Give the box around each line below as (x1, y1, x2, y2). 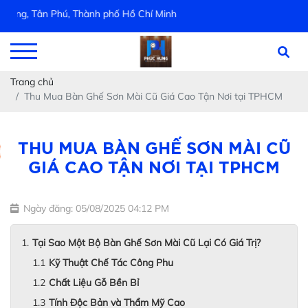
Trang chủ (10, 76, 54, 88)
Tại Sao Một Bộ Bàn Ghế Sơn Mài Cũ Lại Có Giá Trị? (32, 236, 261, 249)
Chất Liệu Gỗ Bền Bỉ (49, 276, 139, 289)
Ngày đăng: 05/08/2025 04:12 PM (23, 202, 169, 214)
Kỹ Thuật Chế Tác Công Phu (49, 256, 173, 269)
